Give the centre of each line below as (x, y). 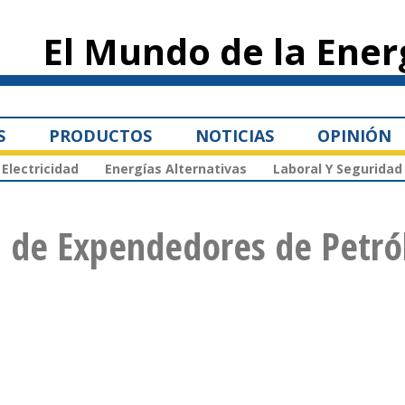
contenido (185, 25)
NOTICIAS (235, 135)
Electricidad (40, 169)
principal (183, 42)
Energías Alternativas (176, 169)
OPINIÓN (354, 135)
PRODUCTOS (100, 135)
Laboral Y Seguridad (338, 169)
